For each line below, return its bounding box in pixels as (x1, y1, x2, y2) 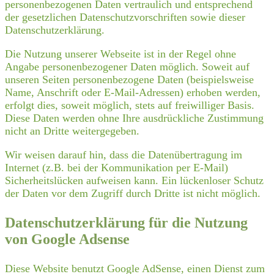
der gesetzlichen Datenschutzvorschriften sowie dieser (5, 10, 245, 23)
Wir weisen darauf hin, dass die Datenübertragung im (5, 148, 242, 161)
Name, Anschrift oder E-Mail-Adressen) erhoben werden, (5, 86, 261, 98)
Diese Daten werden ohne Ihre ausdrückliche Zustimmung (5, 111, 264, 124)
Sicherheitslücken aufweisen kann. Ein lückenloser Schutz (5, 174, 264, 187)
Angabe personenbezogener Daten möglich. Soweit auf (5, 60, 250, 73)
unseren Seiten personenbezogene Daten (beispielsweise (5, 73, 254, 86)
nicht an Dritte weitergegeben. (5, 124, 139, 137)
